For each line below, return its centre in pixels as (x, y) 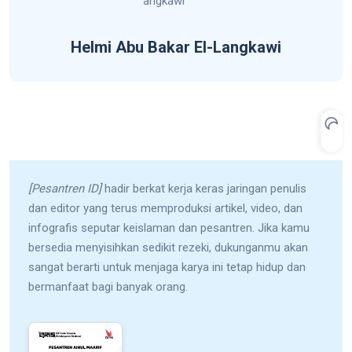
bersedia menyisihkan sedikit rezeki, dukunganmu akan (168, 247)
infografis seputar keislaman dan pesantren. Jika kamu (169, 228)
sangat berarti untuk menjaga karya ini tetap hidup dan (167, 267)
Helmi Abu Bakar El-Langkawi (176, 47)
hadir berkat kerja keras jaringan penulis (204, 189)
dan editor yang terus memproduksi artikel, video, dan (165, 208)
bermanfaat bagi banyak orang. (108, 287)
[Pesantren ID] (65, 189)
